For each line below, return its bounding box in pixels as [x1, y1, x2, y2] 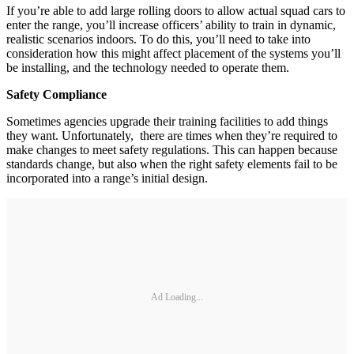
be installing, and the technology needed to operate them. [6, 61, 289, 74]
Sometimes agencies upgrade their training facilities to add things [6, 115, 328, 128]
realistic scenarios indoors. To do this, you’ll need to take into [6, 32, 311, 46]
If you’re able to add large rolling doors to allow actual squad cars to [6, 4, 345, 17]
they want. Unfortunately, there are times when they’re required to [6, 129, 337, 142]
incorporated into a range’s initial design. [6, 171, 208, 185]
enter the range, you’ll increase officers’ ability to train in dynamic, [6, 18, 336, 32]
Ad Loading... [151, 291, 203, 303]
